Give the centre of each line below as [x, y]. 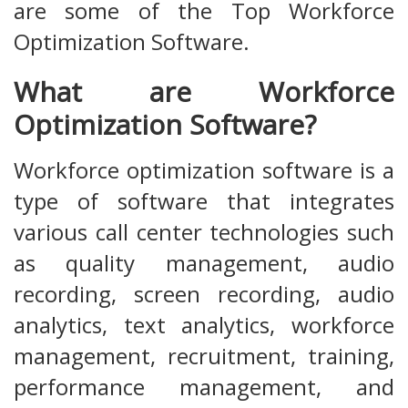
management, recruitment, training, [204, 356]
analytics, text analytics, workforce [204, 325]
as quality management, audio [204, 263]
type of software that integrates [204, 201]
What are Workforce [204, 92]
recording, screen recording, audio [204, 294]
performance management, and [204, 387]
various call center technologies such [204, 232]
